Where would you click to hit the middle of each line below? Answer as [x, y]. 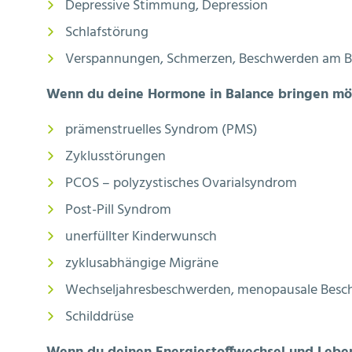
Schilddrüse [99, 317]
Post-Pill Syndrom [118, 211]
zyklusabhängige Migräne [142, 264]
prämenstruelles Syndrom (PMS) [161, 130]
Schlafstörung [107, 32]
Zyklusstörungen [115, 157]
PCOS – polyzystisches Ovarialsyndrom [181, 184]
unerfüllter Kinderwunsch [141, 237]
